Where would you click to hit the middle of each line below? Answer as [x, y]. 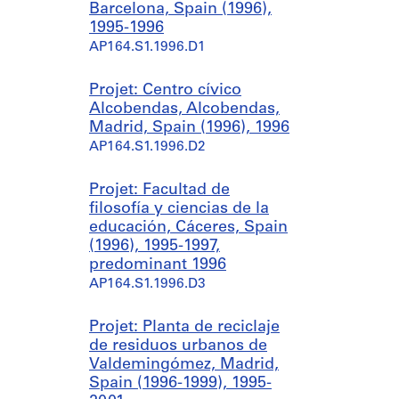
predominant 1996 [158, 265]
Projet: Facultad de [159, 190]
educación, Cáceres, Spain [188, 228]
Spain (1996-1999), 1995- [180, 383]
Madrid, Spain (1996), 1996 [189, 128]
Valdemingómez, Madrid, [184, 365]
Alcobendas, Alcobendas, [184, 109]
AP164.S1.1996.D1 [147, 48]
